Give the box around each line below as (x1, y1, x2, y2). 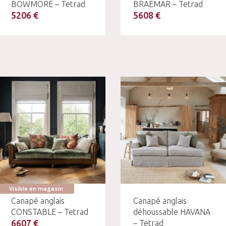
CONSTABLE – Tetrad (11, 207, 88, 216)
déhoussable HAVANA (133, 207, 210, 216)
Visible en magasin (9, 185, 63, 192)
